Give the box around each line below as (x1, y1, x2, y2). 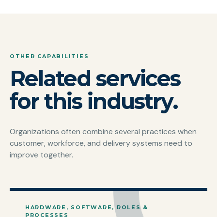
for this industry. (10, 88, 178, 114)
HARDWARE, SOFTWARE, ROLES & (25, 203, 149, 211)
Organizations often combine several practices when (10, 126, 197, 137)
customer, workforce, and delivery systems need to (10, 138, 192, 148)
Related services (10, 65, 180, 92)
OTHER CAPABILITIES (10, 53, 89, 60)
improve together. (10, 149, 73, 160)
